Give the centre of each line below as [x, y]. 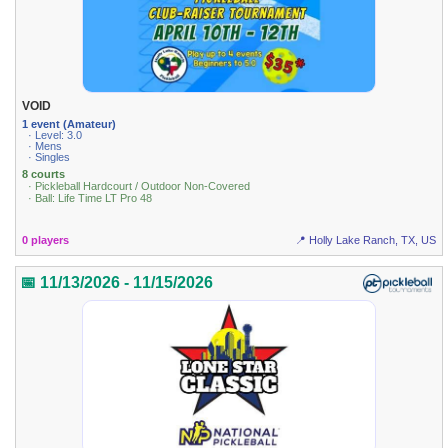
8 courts [44, 174]
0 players [46, 240]
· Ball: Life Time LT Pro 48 [90, 198]
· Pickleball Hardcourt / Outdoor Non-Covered [139, 186]
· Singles [49, 156]
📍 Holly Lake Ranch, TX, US [365, 240]
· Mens [45, 145]
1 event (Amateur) [69, 123]
